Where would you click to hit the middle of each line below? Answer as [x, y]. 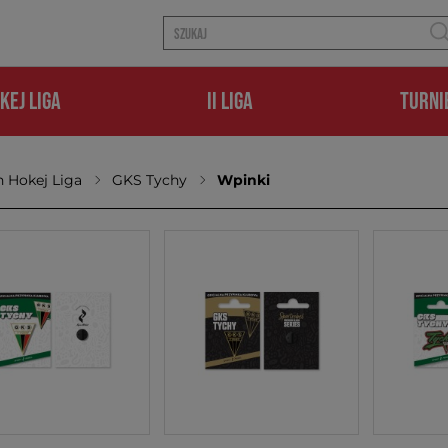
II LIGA [230, 101]
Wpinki [243, 180]
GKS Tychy [149, 180]
